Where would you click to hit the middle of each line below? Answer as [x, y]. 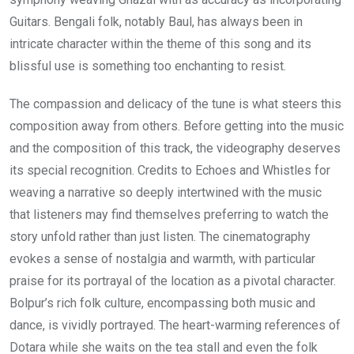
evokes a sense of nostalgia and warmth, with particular [162, 259]
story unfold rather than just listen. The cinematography [160, 237]
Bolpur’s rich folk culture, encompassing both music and [162, 303]
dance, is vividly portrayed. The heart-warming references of [175, 326]
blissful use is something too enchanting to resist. [148, 66]
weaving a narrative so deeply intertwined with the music [166, 193]
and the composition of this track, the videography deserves [175, 149]
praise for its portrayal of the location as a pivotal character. [173, 281]
